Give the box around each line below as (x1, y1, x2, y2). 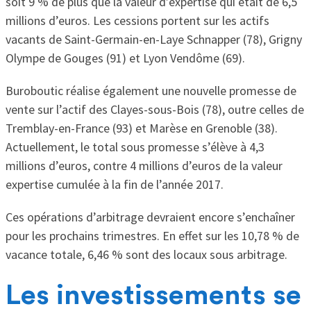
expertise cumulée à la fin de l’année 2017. (5, 176, 224, 193)
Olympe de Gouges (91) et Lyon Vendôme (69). (5, 50, 245, 67)
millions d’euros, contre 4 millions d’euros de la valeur (5, 158, 283, 174)
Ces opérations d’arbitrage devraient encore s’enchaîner (5, 209, 295, 226)
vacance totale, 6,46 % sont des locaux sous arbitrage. (5, 246, 287, 263)
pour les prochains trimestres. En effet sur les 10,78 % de (5, 228, 299, 244)
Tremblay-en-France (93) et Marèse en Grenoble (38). (5, 120, 278, 137)
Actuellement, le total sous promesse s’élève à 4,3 (5, 139, 264, 155)
